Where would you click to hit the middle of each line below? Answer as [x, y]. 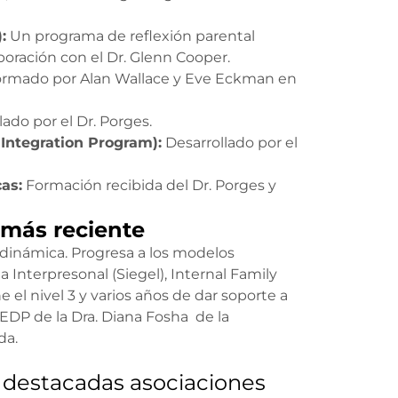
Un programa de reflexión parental [131, 36]
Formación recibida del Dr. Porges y [149, 185]
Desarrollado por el [230, 143]
